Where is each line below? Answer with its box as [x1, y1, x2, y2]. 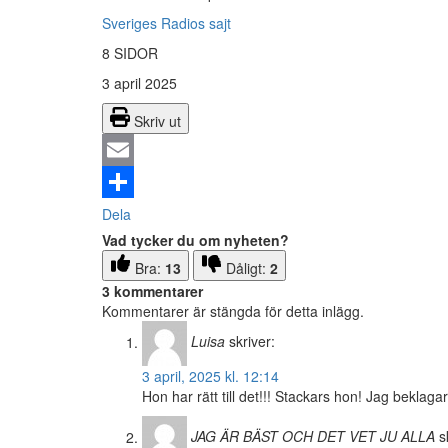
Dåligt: [226, 258, 270, 279]
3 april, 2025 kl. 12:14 [142, 366, 279, 387]
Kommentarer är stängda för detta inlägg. [102, 301, 364, 322]
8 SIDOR [102, 43, 158, 64]
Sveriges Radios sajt [102, 13, 231, 34]
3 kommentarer [102, 281, 203, 302]
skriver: [229, 331, 275, 352]
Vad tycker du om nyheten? [102, 230, 289, 251]
